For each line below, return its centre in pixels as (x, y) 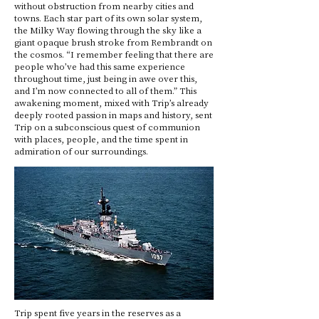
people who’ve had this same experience (100, 66)
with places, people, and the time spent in (101, 138)
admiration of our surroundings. (82, 151)
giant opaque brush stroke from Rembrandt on (113, 42)
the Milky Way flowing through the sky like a (108, 30)
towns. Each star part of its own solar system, (108, 17)
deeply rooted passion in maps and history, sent (113, 114)
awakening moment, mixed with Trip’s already (111, 102)
